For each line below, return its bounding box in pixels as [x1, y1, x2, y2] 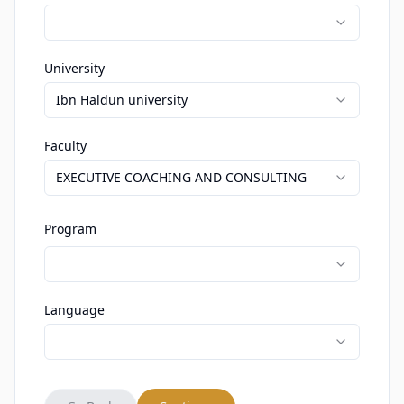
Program [44, 220, 96, 237]
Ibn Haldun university [56, 91, 188, 108]
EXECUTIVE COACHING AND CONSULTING [56, 169, 307, 186]
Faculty [44, 137, 87, 154]
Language [44, 301, 105, 318]
